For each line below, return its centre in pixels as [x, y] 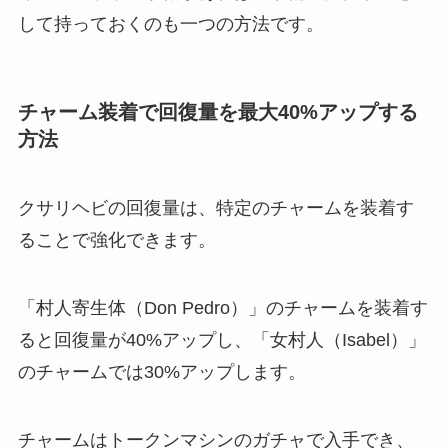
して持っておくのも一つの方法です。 [170, 23]
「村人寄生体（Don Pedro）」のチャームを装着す [222, 308]
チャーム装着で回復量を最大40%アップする [217, 111]
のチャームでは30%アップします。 [161, 372]
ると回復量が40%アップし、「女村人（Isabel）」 [221, 340]
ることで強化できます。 [116, 240]
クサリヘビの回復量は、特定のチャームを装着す [215, 208]
